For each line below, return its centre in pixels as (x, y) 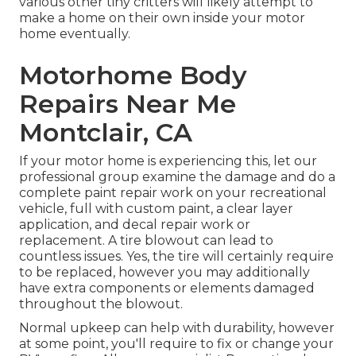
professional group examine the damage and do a (177, 177)
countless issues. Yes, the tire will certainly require (176, 257)
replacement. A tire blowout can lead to (146, 241)
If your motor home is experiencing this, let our (168, 161)
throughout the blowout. (101, 304)
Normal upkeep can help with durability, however (177, 328)
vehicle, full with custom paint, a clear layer (156, 209)
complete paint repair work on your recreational (173, 193)
